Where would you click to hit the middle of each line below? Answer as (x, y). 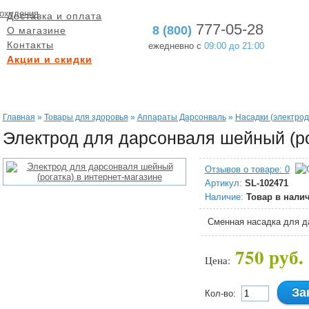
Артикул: (223, 183)
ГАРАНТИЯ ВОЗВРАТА (243, 86)
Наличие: (224, 197)
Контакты (30, 45)
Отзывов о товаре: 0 (247, 169)
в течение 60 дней (233, 97)
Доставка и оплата (54, 16)
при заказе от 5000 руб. (82, 97)
